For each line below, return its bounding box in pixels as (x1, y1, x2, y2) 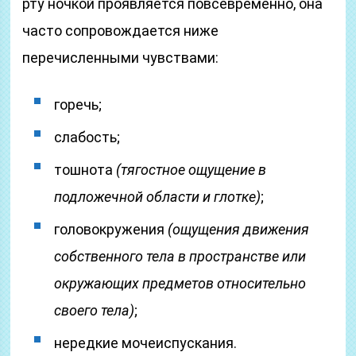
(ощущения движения (168, 221, 310, 238)
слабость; (54, 129, 121, 145)
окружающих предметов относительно (54, 275, 307, 292)
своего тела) (54, 302, 135, 319)
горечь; (54, 96, 103, 113)
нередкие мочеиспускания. (54, 335, 238, 351)
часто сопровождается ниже (22, 22, 219, 39)
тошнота (54, 161, 117, 178)
